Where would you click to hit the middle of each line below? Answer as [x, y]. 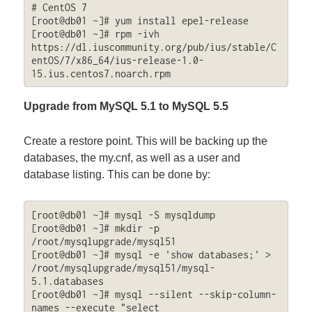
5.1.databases [67, 281]
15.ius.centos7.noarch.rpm [101, 73]
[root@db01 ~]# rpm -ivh [95, 33]
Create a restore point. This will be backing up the [146, 141]
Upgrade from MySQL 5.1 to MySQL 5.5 [126, 107]
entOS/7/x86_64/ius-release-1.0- [117, 60]
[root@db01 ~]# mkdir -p [95, 228]
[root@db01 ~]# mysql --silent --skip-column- [154, 294]
